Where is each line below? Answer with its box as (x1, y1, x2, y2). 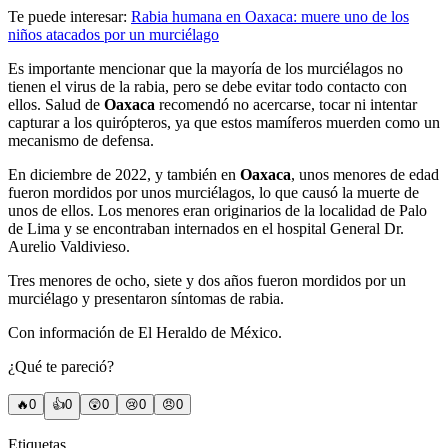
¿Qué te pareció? (8, 358, 114, 376)
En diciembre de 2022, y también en (8, 166, 240, 184)
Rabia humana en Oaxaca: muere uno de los (131, 8, 409, 26)
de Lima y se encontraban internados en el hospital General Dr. (8, 220, 404, 238)
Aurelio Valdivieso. (8, 238, 130, 256)
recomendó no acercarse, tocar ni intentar (155, 96, 417, 114)
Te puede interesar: (8, 8, 131, 26)
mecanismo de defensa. (8, 132, 154, 150)
